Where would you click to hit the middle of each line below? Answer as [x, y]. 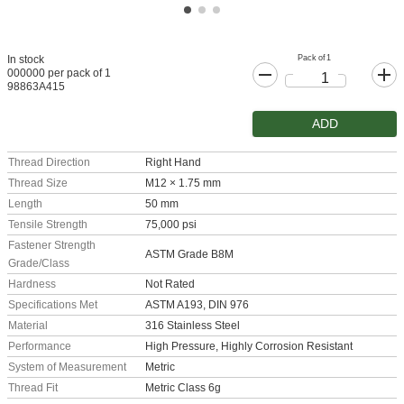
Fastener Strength [52, 246]
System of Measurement [67, 367]
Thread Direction [49, 163]
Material [28, 326]
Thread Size [38, 184]
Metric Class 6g [183, 388]
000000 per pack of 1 [59, 73]
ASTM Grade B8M [189, 255]
